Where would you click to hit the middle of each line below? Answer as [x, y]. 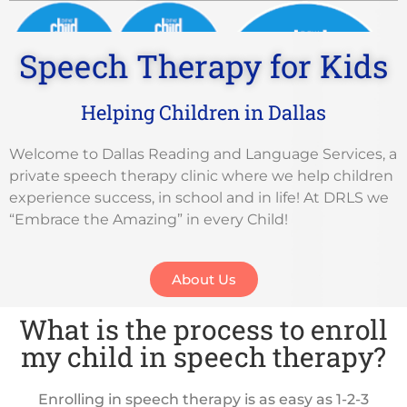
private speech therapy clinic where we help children [201, 175]
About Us [203, 279]
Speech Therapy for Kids [203, 65]
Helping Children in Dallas [203, 112]
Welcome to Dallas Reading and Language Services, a [203, 154]
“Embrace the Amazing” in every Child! [149, 219]
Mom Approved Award [128, 146]
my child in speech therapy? [203, 356]
